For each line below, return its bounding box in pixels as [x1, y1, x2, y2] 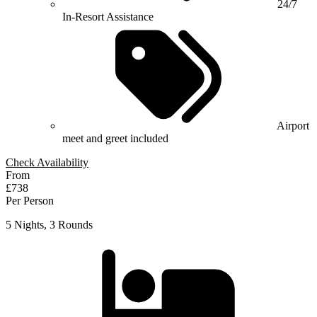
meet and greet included [62, 132, 168, 144]
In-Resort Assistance [62, 10, 154, 23]
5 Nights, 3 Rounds [6, 218, 93, 231]
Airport [277, 119, 309, 132]
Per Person [6, 194, 54, 207]
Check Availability [6, 156, 88, 168]
